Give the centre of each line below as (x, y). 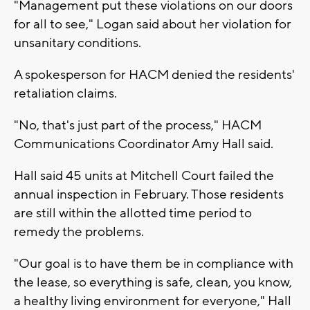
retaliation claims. (65, 93)
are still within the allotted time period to (133, 213)
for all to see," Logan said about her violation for (153, 24)
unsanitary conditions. (77, 43)
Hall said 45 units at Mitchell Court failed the (144, 175)
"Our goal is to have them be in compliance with (154, 263)
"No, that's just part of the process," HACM (138, 125)
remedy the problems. (79, 231)
